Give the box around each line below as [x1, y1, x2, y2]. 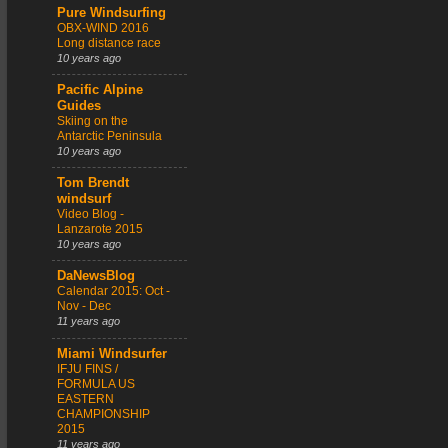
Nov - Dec [57, 299, 111, 314]
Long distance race [57, 35, 161, 50]
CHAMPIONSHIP [57, 406, 150, 421]
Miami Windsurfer [57, 346, 167, 361]
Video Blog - [57, 207, 124, 222]
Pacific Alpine [57, 82, 143, 97]
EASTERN [57, 391, 114, 406]
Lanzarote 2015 [57, 222, 143, 237]
